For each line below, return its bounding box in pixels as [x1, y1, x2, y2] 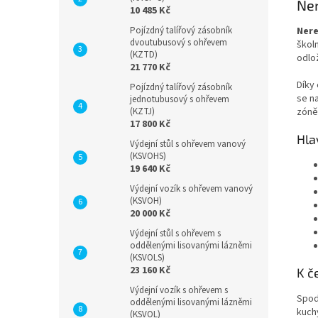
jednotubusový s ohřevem [130, 93, 229, 106]
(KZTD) [130, 48, 158, 61]
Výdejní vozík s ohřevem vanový [130, 182, 253, 195]
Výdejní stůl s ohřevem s [130, 227, 221, 240]
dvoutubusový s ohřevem [130, 36, 227, 49]
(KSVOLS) [130, 251, 165, 264]
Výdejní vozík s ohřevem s [130, 284, 228, 297]
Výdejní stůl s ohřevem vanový [130, 138, 246, 150]
